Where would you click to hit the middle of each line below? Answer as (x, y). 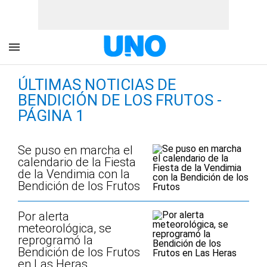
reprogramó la (55, 240)
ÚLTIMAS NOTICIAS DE (97, 85)
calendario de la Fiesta (77, 162)
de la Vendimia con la (74, 174)
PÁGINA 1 (51, 116)
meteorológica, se (65, 228)
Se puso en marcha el (75, 150)
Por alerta (44, 216)
